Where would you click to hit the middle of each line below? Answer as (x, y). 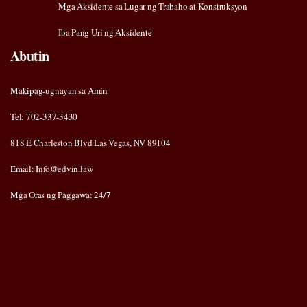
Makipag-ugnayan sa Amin (59, 91)
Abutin (30, 56)
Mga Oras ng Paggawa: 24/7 (61, 195)
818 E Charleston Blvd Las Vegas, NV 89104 (90, 143)
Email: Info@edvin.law (52, 169)
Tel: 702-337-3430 (44, 117)
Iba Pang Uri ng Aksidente (105, 33)
